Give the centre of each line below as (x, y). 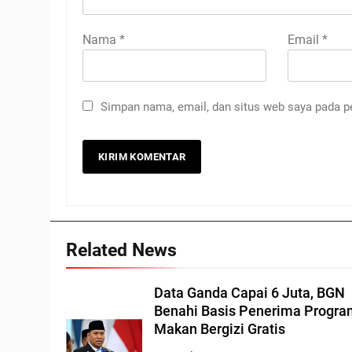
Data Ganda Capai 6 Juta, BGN (250, 293)
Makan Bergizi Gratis (220, 329)
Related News (121, 249)
